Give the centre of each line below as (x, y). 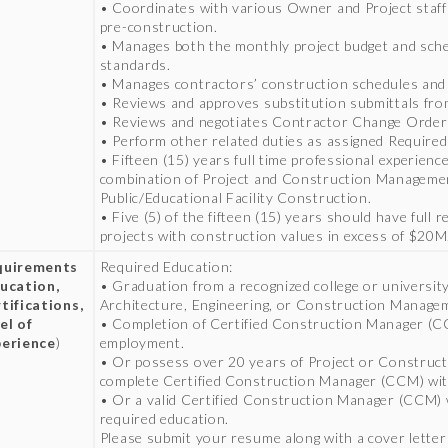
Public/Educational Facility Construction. (235, 197)
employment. (142, 342)
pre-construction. (158, 26)
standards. (135, 64)
